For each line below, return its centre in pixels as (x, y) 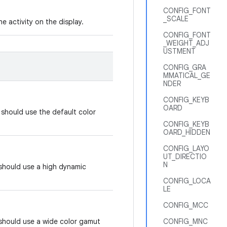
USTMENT (179, 51)
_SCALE (176, 19)
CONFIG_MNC (185, 221)
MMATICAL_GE (187, 75)
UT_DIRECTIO (185, 157)
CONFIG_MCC (186, 205)
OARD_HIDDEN (187, 132)
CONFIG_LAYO (186, 148)
